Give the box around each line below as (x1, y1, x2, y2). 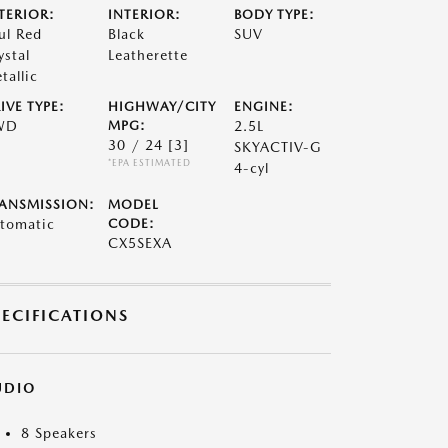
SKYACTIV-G (234, 139, 323, 155)
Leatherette (107, 47, 188, 63)
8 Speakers (21, 425, 97, 441)
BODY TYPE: (234, 7, 316, 22)
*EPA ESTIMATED (107, 157, 191, 168)
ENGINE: (234, 99, 295, 114)
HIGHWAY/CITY (107, 99, 216, 114)
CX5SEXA (107, 235, 172, 251)
